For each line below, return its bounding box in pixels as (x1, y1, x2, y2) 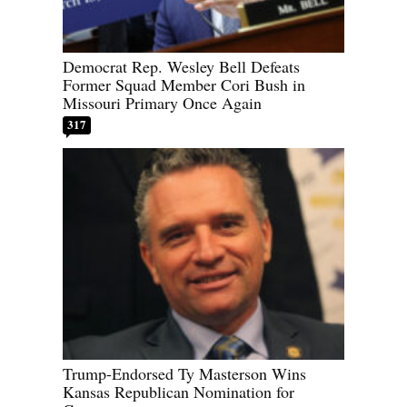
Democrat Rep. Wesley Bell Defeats (63, 55, 300, 78)
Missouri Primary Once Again (63, 92, 262, 114)
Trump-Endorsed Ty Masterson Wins (63, 362, 306, 384)
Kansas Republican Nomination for (63, 380, 294, 402)
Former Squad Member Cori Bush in (63, 74, 305, 96)
